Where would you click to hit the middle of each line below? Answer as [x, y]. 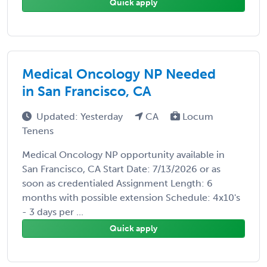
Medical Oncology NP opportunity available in [123, 154]
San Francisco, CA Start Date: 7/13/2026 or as [121, 169]
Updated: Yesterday [81, 116]
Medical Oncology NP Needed [119, 74]
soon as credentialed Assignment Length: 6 [117, 183]
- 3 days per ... [53, 212]
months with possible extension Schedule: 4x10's [131, 197]
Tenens [38, 131]
